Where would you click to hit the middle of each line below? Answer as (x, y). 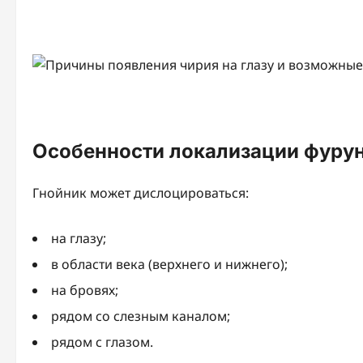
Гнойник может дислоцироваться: (141, 192)
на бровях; (85, 290)
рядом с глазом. (102, 342)
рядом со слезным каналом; (141, 316)
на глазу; (79, 238)
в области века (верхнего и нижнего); (169, 264)
